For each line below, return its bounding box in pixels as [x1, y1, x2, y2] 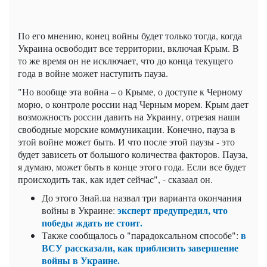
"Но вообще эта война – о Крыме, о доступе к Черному [18, 85, 243, 98]
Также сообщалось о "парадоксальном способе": [42, 229, 241, 242]
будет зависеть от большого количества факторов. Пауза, [18, 148, 248, 161]
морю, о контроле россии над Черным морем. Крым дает [18, 98, 249, 111]
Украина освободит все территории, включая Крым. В [18, 42, 239, 55]
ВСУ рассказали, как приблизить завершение [42, 241, 238, 255]
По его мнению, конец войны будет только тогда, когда [18, 29, 242, 42]
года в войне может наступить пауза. [18, 67, 168, 80]
